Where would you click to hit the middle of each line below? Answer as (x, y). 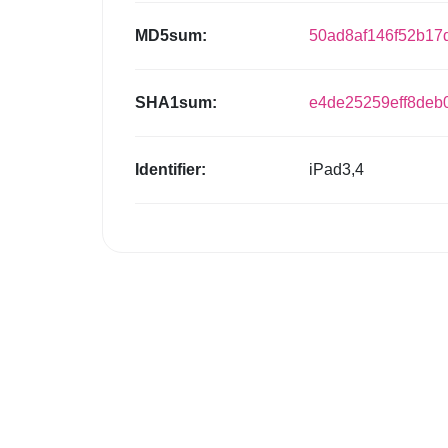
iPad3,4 (336, 170)
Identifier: (170, 170)
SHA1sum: (176, 103)
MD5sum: (171, 36)
